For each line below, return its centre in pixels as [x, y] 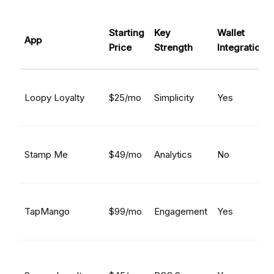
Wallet [231, 33]
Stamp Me [46, 154]
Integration [241, 47]
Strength [173, 47]
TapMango [47, 211]
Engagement [181, 211]
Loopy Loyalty [54, 98]
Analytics [173, 154]
